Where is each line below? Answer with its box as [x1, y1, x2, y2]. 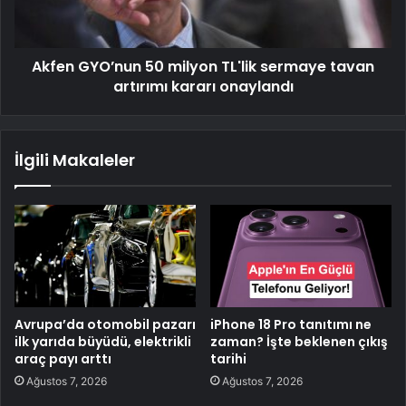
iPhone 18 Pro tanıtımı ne [210, 315, 372, 334]
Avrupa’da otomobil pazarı [14, 315, 196, 334]
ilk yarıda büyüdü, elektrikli [14, 333, 191, 352]
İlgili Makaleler [14, 149, 135, 172]
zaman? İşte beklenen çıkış [210, 333, 388, 352]
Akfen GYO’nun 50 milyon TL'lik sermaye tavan [32, 56, 374, 78]
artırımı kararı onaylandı [112, 76, 294, 98]
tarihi [210, 350, 246, 369]
